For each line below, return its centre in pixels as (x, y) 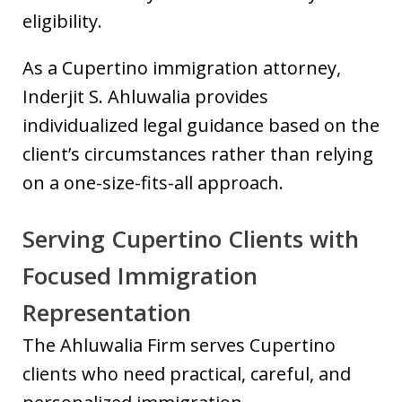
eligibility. (62, 21)
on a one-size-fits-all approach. (153, 183)
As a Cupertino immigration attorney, (182, 68)
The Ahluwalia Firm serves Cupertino (179, 345)
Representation (107, 312)
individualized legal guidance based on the (201, 125)
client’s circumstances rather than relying (198, 154)
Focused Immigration (140, 275)
